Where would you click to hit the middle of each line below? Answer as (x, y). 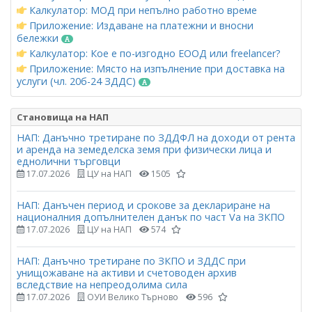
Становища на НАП (63, 117)
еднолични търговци (69, 161)
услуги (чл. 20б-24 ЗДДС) (78, 81)
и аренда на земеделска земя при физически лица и (144, 149)
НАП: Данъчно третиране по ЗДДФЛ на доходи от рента (156, 137)
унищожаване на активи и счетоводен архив (127, 273)
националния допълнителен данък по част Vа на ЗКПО (151, 217)
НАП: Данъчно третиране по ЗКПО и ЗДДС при (131, 261)
